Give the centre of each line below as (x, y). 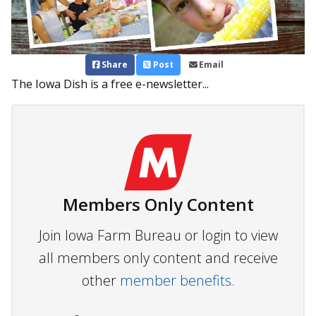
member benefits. (177, 281)
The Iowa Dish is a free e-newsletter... (110, 84)
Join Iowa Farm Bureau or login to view (158, 236)
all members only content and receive (158, 258)
